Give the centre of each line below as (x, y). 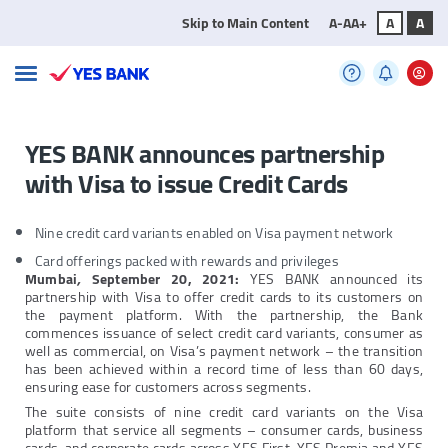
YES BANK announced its (336, 279)
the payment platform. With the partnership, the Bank (224, 315)
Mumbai (51, 279)
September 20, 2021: (170, 279)
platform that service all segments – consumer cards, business (224, 430)
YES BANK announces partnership (205, 154)
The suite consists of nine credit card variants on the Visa (224, 412)
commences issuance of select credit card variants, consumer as (224, 333)
